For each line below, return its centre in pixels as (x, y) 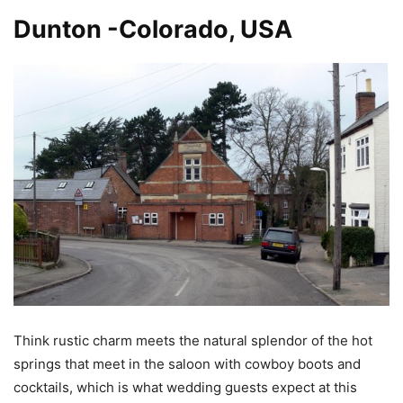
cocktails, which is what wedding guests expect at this (185, 387)
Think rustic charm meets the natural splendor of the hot (193, 340)
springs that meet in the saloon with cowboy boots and (187, 363)
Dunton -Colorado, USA (153, 29)
